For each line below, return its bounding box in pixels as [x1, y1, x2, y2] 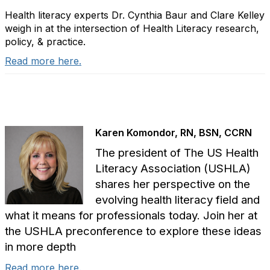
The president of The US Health [95, 146, 259, 160]
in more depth [5, 240, 76, 254]
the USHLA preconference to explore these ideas [5, 224, 262, 239]
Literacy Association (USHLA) [95, 162, 251, 176]
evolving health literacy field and [95, 193, 260, 207]
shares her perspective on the [95, 177, 250, 192]
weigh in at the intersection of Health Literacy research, [5, 22, 259, 35]
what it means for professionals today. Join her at [5, 209, 257, 223]
